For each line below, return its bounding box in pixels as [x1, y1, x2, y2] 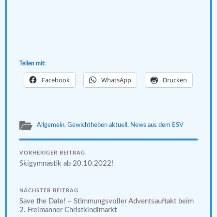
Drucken [163, 75, 187, 84]
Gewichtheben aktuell [67, 122, 127, 128]
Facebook [42, 75, 70, 84]
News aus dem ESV [130, 122, 184, 128]
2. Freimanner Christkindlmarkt [19, 206, 117, 214]
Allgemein [37, 122, 64, 128]
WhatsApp [101, 75, 131, 84]
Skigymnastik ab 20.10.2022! [19, 159, 113, 167]
